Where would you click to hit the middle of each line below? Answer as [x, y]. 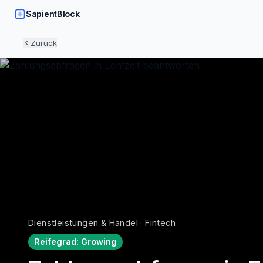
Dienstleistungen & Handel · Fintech [102, 223]
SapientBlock [53, 14]
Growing [99, 242]
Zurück [44, 43]
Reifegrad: [58, 242]
